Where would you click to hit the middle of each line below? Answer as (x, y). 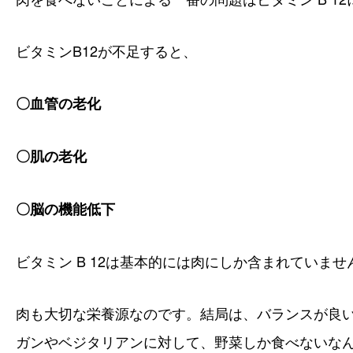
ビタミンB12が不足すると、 (106, 50)
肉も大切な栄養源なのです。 (108, 312)
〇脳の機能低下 (65, 208)
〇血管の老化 (58, 103)
